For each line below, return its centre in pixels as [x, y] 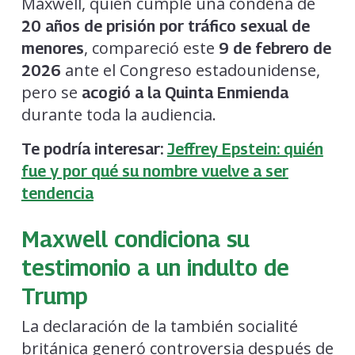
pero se [51, 93]
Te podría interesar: [94, 149]
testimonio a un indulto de [155, 267]
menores [52, 49]
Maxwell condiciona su [135, 239]
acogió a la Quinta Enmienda [185, 93]
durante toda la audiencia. [118, 115]
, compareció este [151, 48]
